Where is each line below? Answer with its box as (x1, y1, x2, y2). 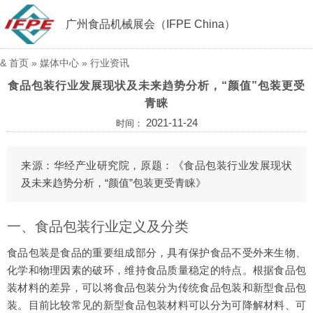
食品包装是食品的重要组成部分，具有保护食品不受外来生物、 (7, 247, 306, 259)
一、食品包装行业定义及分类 (7, 219, 189, 234)
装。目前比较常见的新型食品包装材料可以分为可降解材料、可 (7, 299, 306, 311)
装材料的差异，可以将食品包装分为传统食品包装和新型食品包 (7, 282, 306, 293)
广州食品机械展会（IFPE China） (65, 18, 235, 30)
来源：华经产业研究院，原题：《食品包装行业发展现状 (21, 159, 292, 171)
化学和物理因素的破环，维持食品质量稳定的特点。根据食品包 (7, 264, 306, 276)
